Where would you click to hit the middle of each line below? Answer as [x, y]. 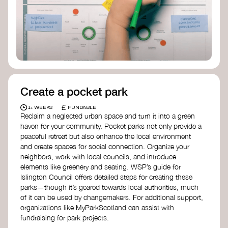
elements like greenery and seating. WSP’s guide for [101, 166]
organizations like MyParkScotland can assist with [97, 207]
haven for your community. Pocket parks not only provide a [111, 126]
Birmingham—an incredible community [88, 10]
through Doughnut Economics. [75, 32]
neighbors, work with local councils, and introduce [98, 156]
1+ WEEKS [41, 107]
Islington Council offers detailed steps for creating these [106, 177]
